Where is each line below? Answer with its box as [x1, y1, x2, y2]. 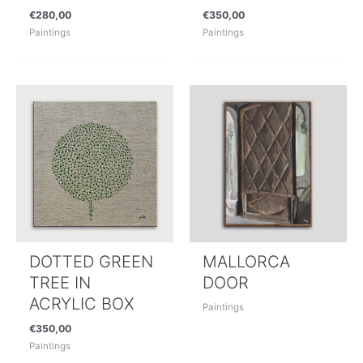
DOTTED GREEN [29, 251, 154, 271]
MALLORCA [203, 251, 291, 271]
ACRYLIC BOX [29, 293, 135, 314]
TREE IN [29, 272, 92, 293]
